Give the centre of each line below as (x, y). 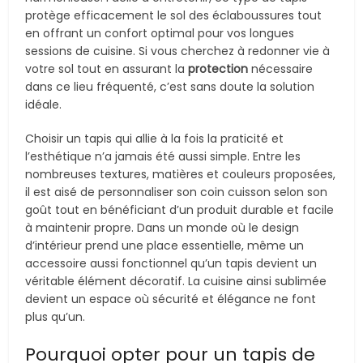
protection (218, 69)
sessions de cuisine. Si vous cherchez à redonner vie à (178, 51)
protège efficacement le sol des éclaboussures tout (174, 15)
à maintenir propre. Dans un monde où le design (162, 228)
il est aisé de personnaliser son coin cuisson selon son (177, 192)
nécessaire (281, 69)
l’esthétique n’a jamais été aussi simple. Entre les (163, 156)
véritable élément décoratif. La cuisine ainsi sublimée (176, 281)
